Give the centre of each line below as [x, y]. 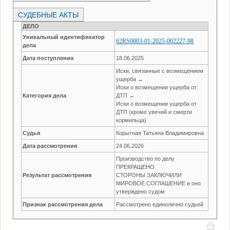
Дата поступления [48, 58]
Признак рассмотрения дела [63, 204]
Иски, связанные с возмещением [160, 71]
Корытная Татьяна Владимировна [160, 133]
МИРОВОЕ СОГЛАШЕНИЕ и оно [159, 183]
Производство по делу [146, 158]
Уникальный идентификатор [64, 37]
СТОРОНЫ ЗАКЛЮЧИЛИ [149, 175]
